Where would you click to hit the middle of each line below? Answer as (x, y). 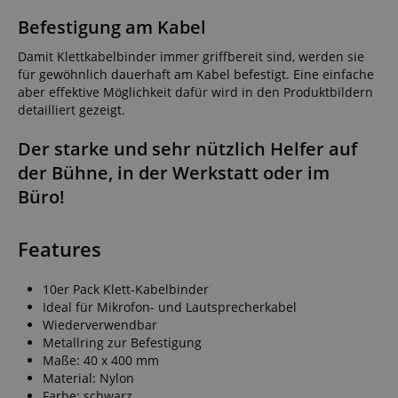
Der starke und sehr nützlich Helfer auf (187, 148)
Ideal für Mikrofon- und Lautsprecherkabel (170, 306)
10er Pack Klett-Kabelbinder (126, 289)
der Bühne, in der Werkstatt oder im (174, 172)
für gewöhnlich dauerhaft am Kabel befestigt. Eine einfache (196, 74)
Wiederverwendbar (100, 324)
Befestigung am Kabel (112, 27)
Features (60, 249)
